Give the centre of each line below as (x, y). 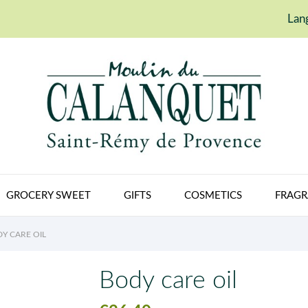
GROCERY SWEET (48, 195)
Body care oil (168, 280)
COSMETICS (213, 195)
